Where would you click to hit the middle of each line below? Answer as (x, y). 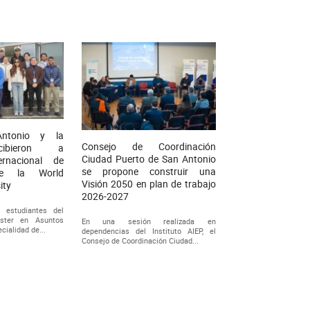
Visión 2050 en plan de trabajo (148, 183)
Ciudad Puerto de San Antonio (148, 158)
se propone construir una (148, 171)
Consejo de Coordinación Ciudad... (140, 240)
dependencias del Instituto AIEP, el (148, 230)
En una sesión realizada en (148, 221)
